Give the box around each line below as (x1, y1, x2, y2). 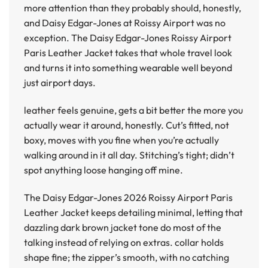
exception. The (24, 32, 90, 44)
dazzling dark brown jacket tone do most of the (24, 221, 221, 233)
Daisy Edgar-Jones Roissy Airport (90, 32, 232, 44)
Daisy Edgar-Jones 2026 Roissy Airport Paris (42, 191, 233, 203)
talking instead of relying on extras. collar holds (24, 236, 224, 248)
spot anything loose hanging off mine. (24, 163, 183, 176)
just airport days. (24, 77, 96, 89)
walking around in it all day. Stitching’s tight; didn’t (24, 148, 234, 161)
